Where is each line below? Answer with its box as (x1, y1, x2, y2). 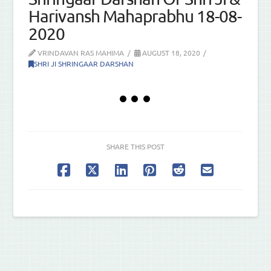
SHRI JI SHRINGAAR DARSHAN (34, 58, 134, 68)
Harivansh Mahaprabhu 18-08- (28, 5, 241, 26)
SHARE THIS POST (106, 142, 165, 152)
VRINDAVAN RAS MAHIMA (36, 47, 125, 57)
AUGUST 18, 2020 (140, 47, 200, 57)
